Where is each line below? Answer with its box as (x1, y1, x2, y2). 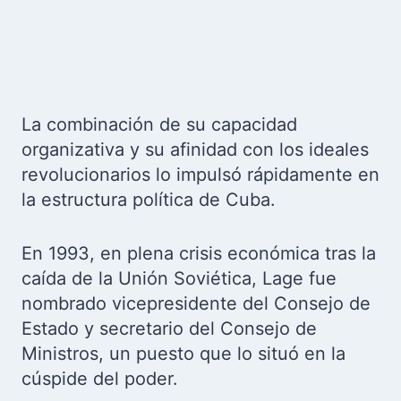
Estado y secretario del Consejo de (21, 318, 317, 339)
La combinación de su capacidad (21, 114, 297, 135)
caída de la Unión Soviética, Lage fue (21, 268, 337, 289)
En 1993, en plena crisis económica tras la (21, 243, 376, 264)
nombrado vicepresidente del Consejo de (21, 293, 371, 314)
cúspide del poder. (21, 368, 178, 389)
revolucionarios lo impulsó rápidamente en (21, 164, 380, 185)
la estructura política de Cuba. (21, 189, 276, 210)
